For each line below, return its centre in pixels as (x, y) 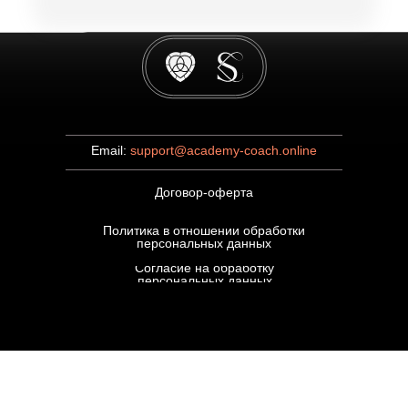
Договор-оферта (204, 192)
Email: (111, 150)
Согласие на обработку (204, 268)
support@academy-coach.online (224, 150)
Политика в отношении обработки (204, 230)
